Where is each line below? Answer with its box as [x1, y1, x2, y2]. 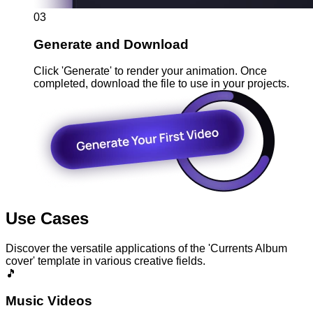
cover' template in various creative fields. [6, 255, 205, 268]
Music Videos [6, 293, 92, 308]
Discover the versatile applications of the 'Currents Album [6, 242, 287, 255]
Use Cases [6, 209, 89, 228]
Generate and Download [34, 36, 189, 52]
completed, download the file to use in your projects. [34, 78, 289, 90]
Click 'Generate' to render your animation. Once [34, 65, 267, 78]
